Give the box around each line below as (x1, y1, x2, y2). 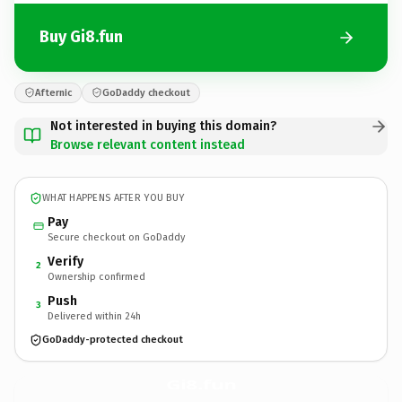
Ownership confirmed (48, 270, 145, 283)
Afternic (35, 86, 72, 99)
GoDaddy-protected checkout (42, 334, 183, 345)
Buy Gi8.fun (39, 27, 123, 47)
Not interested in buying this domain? (50, 118, 276, 134)
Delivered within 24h (48, 310, 141, 322)
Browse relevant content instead (50, 136, 245, 153)
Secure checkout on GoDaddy (48, 231, 185, 243)
